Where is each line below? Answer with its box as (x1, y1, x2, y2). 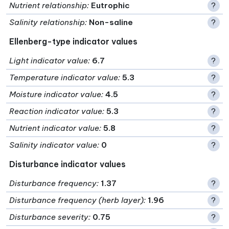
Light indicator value (9, 55, 88, 65)
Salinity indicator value (9, 140, 98, 150)
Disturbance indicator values (9, 158, 126, 169)
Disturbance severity (9, 212, 89, 222)
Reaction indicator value (9, 106, 103, 116)
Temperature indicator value (9, 72, 119, 82)
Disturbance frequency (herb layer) (9, 195, 144, 205)
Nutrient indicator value (9, 123, 100, 133)
